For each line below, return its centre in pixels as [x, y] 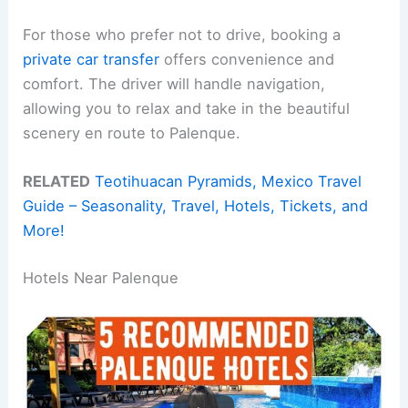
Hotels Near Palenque [101, 277]
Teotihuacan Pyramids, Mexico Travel [229, 182]
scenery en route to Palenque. [132, 133]
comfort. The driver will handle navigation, [174, 84]
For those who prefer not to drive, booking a [182, 35]
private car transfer [92, 60]
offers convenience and [247, 60]
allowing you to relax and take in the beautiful [187, 109]
